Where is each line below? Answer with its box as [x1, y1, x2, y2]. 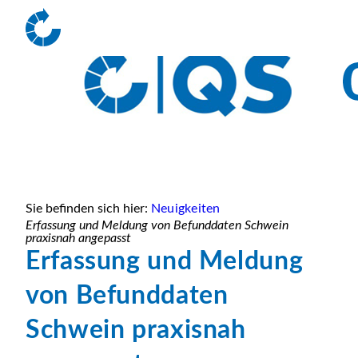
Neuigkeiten [151, 202, 221, 215]
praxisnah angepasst [26, 232, 131, 245]
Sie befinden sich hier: [26, 202, 148, 215]
